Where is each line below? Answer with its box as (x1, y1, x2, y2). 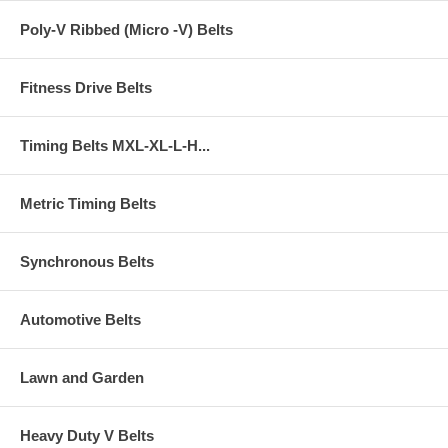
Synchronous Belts (20, 252, 154, 270)
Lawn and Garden (20, 368, 144, 386)
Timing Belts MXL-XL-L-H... (20, 136, 210, 154)
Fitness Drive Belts (20, 78, 152, 96)
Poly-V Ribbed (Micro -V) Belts (20, 20, 233, 38)
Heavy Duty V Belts (20, 426, 154, 444)
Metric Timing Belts (20, 194, 156, 212)
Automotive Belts (20, 310, 141, 328)
